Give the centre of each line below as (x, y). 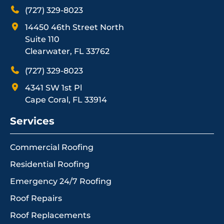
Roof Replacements (50, 215)
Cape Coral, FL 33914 (66, 100)
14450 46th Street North (74, 27)
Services (32, 121)
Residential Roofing (50, 164)
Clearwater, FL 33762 (67, 51)
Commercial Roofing (52, 147)
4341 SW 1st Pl (53, 88)
